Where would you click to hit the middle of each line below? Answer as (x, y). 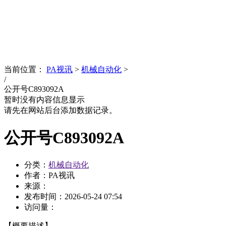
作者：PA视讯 (49, 175)
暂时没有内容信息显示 (44, 100)
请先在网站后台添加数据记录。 (61, 110)
